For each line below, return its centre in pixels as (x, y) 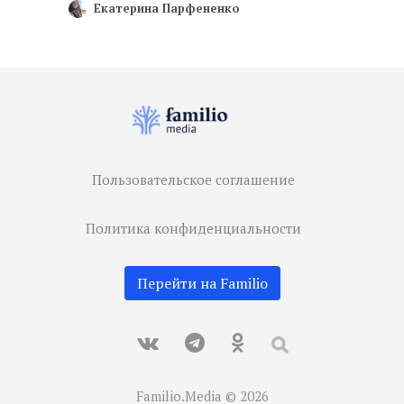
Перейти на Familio (202, 283)
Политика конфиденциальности (193, 228)
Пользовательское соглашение (193, 179)
